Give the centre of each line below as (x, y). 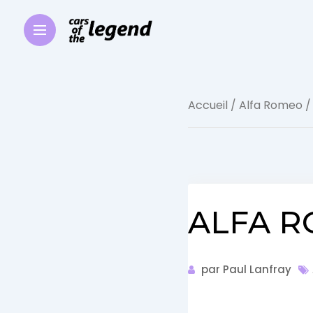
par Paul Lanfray (245, 269)
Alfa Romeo (270, 105)
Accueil (208, 105)
